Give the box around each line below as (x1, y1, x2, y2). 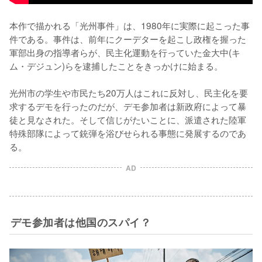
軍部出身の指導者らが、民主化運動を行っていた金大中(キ (9, 45, 240, 58)
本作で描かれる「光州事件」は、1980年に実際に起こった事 (9, 18, 250, 32)
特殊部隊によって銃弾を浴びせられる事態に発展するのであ (9, 126, 246, 139)
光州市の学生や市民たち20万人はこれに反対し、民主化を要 (9, 85, 248, 99)
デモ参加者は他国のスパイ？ (10, 214, 151, 229)
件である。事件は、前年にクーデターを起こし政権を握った (9, 32, 246, 45)
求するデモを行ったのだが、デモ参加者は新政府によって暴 (9, 99, 246, 112)
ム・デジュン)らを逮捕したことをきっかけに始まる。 (9, 58, 223, 72)
